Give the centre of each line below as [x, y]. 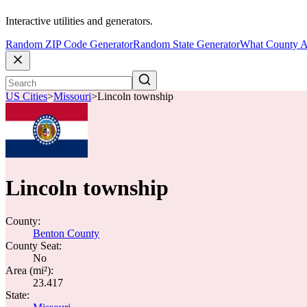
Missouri [72, 97]
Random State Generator [186, 45]
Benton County [66, 233]
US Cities [26, 97]
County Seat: [34, 246]
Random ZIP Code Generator [69, 45]
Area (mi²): [29, 270]
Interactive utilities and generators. [79, 21]
